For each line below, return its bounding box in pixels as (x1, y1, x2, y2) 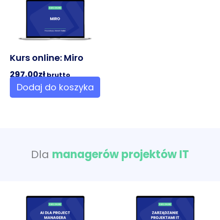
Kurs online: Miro (10, 51, 83, 64)
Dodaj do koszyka (16, 81, 94, 93)
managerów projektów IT (52, 146, 189, 162)
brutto (47, 70, 70, 80)
